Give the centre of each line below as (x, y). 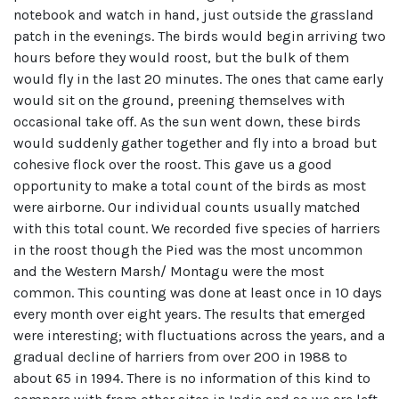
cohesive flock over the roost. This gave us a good (173, 165)
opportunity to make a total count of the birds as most (190, 186)
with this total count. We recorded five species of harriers (197, 229)
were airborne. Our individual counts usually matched (187, 208)
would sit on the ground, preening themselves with (179, 101)
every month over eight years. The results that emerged (190, 314)
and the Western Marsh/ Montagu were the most (169, 272)
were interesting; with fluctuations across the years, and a (199, 336)
